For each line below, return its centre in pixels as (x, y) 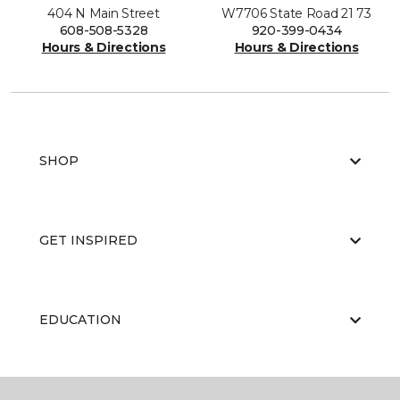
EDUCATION (80, 320)
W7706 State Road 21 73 (296, 13)
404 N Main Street (104, 13)
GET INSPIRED (88, 240)
